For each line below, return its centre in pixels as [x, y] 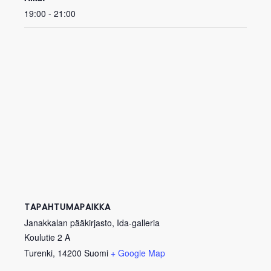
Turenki [38, 253]
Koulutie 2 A [47, 237]
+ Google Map [138, 253]
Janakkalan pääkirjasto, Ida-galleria [92, 222]
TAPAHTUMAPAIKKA [67, 207]
